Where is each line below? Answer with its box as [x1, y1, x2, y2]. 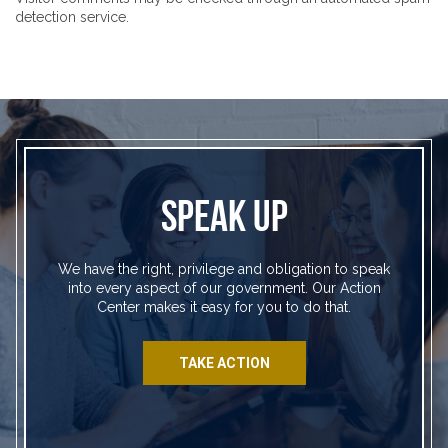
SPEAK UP [160, 192, 288, 240]
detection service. [15, 9, 129, 25]
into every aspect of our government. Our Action [67, 280, 381, 296]
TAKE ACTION [178, 355, 270, 371]
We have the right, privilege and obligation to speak [58, 261, 390, 277]
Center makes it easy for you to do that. [97, 299, 351, 315]
